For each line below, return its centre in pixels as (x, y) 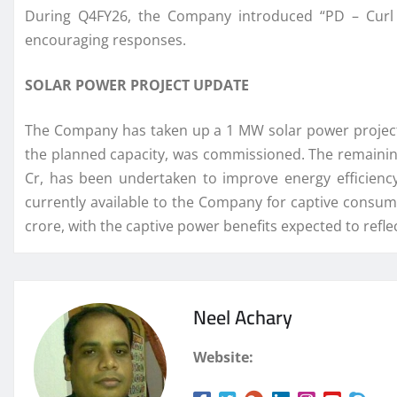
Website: (223, 358)
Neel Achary (243, 318)
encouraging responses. (105, 40)
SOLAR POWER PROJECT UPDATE (137, 86)
